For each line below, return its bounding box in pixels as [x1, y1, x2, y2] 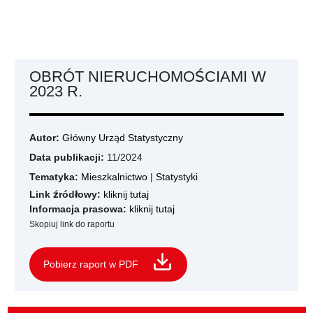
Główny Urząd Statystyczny [62, 131, 183, 144]
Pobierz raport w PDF [43, 258, 138, 270]
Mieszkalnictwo [81, 170, 147, 183]
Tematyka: [29, 170, 78, 183]
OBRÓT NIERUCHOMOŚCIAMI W [29, 67, 266, 85]
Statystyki [156, 170, 198, 183]
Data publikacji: [29, 151, 104, 163]
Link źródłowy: [29, 188, 101, 201]
